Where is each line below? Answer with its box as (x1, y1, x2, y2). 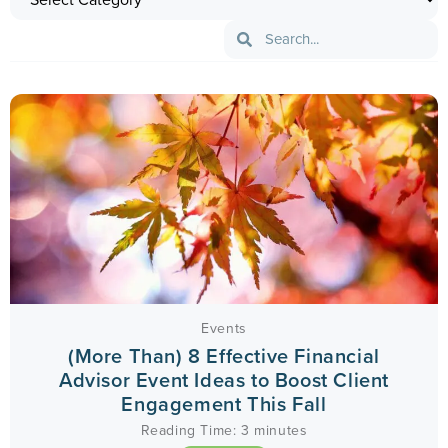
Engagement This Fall (121, 388, 327, 419)
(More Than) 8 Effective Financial (68, 340, 380, 371)
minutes (254, 419, 308, 441)
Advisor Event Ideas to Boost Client (58, 364, 389, 395)
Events (201, 317, 247, 339)
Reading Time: (140, 419, 237, 441)
